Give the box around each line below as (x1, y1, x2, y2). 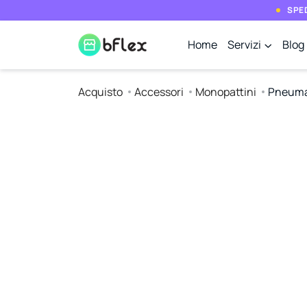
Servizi (228, 37, 261, 52)
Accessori (134, 84, 184, 99)
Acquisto (78, 84, 123, 99)
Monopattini (195, 84, 256, 99)
